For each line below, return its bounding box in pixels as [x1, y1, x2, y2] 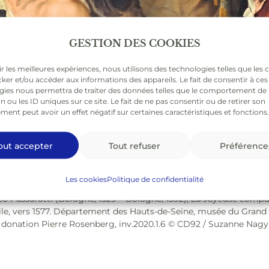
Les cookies [65, 174, 107, 184]
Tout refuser [109, 139, 160, 151]
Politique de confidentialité [107, 174, 204, 184]
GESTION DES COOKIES [68, 37, 201, 49]
